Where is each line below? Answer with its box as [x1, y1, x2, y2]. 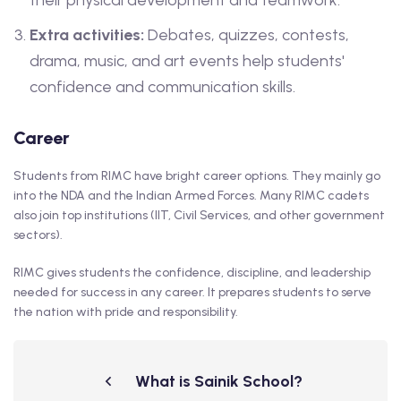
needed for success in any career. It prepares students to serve [13, 285, 371, 301]
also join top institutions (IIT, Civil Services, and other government [13, 208, 385, 224]
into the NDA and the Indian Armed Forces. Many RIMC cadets [13, 188, 369, 204]
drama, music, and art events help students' [30, 51, 345, 72]
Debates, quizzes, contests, [144, 25, 349, 46]
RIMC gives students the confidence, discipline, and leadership [13, 265, 371, 281]
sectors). [13, 227, 63, 243]
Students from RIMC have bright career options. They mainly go [13, 168, 380, 184]
